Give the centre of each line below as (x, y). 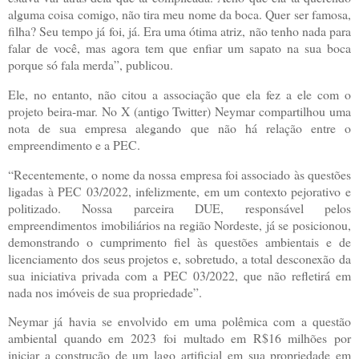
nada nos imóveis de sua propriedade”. (105, 292)
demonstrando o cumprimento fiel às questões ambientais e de (179, 241)
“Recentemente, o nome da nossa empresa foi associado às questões (179, 174)
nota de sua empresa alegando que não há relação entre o (179, 127)
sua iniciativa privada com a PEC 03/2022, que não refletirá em (179, 275)
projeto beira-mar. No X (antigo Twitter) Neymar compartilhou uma (179, 111)
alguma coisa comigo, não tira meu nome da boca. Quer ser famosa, (179, 14)
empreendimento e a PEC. (74, 144)
